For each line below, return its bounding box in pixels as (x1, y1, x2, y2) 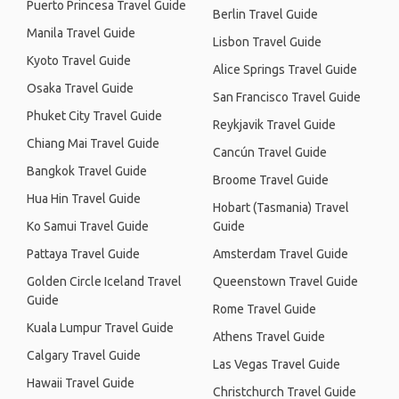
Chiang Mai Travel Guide (27, 136, 159, 151)
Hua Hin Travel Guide (27, 191, 141, 206)
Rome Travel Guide (213, 302, 316, 316)
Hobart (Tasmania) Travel (213, 200, 349, 215)
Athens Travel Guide (213, 330, 325, 344)
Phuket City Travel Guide (27, 109, 162, 123)
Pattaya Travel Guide (27, 247, 140, 261)
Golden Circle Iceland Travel (27, 274, 182, 289)
